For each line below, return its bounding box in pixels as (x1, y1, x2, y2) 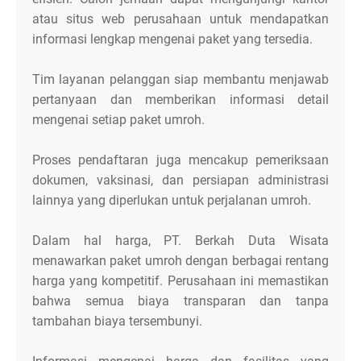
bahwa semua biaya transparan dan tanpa (32, 293, 329, 309)
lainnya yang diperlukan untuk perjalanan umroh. (32, 193, 311, 209)
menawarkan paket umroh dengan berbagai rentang (32, 253, 329, 269)
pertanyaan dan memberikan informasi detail (32, 92, 329, 108)
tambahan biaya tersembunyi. (32, 313, 205, 330)
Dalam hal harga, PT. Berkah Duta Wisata (32, 233, 329, 249)
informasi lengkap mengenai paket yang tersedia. (32, 31, 316, 48)
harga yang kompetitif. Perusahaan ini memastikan (32, 273, 329, 289)
